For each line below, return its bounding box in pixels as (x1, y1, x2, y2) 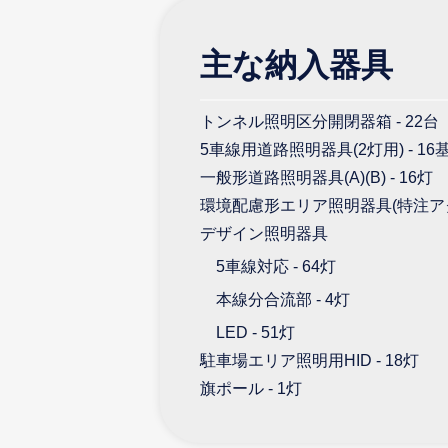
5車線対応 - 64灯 (216, 257, 336, 275)
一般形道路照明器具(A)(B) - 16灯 (200, 168, 433, 186)
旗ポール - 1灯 (200, 379, 302, 397)
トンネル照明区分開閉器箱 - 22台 (200, 112, 439, 130)
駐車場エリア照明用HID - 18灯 (200, 351, 419, 369)
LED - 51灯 (216, 323, 295, 341)
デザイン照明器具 (200, 224, 328, 242)
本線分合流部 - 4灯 (216, 290, 350, 308)
